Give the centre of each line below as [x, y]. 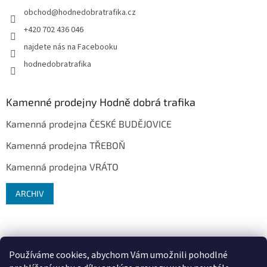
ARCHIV [30, 194]
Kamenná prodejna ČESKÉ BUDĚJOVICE [89, 124]
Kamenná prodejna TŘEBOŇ [66, 145]
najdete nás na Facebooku [71, 47]
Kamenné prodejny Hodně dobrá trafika [101, 102]
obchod [38, 13]
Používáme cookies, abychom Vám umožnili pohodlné [118, 255]
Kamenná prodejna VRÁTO [62, 167]
